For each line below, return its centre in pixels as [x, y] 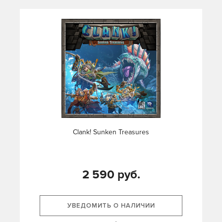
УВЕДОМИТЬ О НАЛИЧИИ [111, 206]
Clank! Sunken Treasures [111, 132]
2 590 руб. [111, 175]
